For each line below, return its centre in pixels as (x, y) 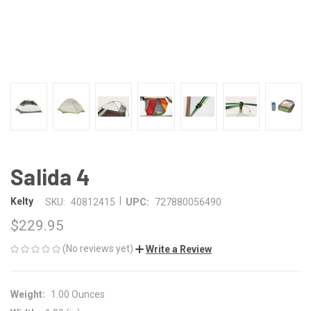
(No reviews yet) (98, 248)
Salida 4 (50, 176)
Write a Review (179, 249)
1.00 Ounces (77, 294)
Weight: (28, 294)
